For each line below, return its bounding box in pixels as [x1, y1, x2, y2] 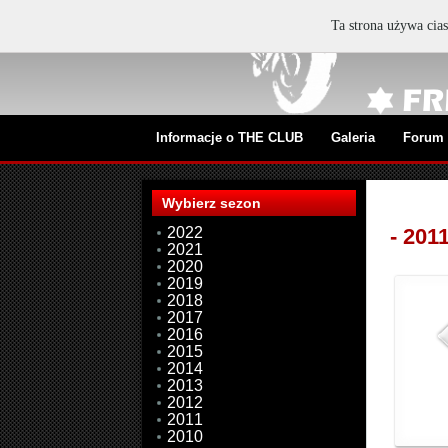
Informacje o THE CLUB [156, 130, 303, 145]
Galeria [331, 130, 375, 145]
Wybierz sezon [162, 195, 261, 211]
